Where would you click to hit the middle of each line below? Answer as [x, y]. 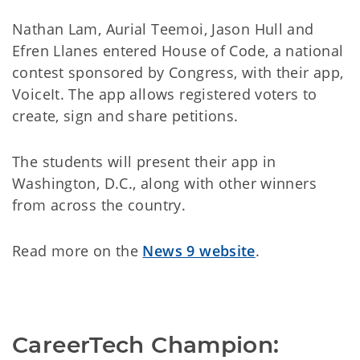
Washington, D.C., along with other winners [164, 183]
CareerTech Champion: [146, 345]
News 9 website [199, 251]
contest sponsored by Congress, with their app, [178, 72]
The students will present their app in [144, 162]
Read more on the [78, 251]
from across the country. [99, 205]
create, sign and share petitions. [125, 116]
